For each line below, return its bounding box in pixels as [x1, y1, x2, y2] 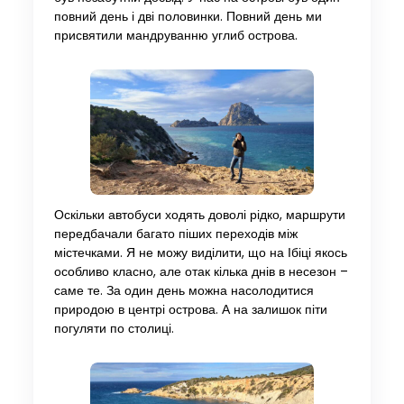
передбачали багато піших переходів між [53, 225, 298, 243]
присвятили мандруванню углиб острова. [53, 26, 298, 44]
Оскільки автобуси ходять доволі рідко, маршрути [53, 207, 345, 225]
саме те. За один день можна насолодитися [53, 282, 314, 300]
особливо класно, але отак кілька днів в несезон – [53, 263, 348, 281]
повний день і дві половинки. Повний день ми [53, 7, 322, 25]
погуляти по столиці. [53, 320, 174, 338]
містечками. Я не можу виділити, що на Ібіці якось [53, 244, 347, 262]
